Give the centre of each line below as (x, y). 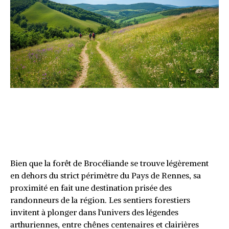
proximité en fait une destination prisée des (91, 188)
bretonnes (43, 141)
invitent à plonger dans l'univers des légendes (94, 212)
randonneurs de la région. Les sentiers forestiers (100, 200)
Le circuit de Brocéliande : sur (106, 107)
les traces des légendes (87, 124)
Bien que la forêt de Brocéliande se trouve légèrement (109, 163)
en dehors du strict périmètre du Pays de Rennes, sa (106, 176)
